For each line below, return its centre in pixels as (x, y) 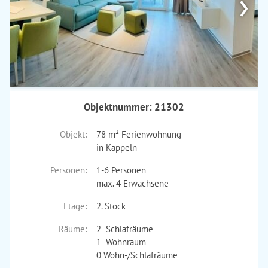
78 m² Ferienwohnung (138, 134)
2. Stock (111, 206)
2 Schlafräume (124, 229)
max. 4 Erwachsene (132, 183)
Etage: (75, 206)
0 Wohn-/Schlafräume (137, 255)
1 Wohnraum (121, 242)
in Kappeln (116, 147)
